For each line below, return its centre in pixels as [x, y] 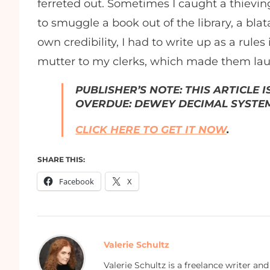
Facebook [77, 181]
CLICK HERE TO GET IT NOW [151, 130]
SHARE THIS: [61, 159]
